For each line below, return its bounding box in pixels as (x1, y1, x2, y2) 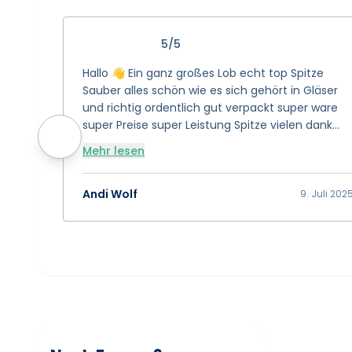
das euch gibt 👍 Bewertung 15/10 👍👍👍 (82, 134, 308, 150)
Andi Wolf (82, 186, 137, 202)
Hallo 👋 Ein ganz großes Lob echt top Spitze (82, 65, 324, 81)
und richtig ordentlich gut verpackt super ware (82, 100, 338, 115)
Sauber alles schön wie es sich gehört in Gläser (82, 82, 338, 98)
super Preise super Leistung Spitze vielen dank (82, 117, 332, 133)
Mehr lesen (82, 143, 145, 159)
